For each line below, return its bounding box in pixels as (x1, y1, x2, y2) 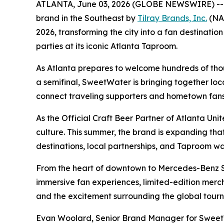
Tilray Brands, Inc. (137, 13, 207, 23)
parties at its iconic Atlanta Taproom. (36, 41, 177, 51)
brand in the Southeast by (36, 13, 137, 23)
